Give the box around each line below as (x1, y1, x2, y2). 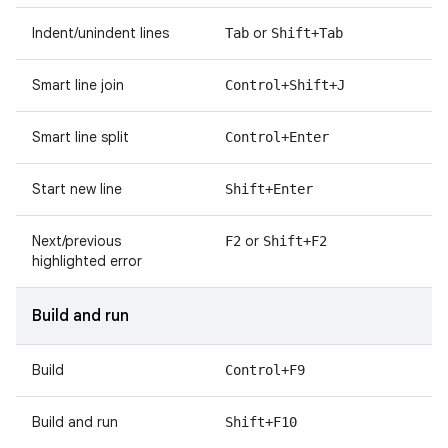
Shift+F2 (263, 233, 327, 249)
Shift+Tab (271, 25, 343, 41)
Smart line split (32, 128, 129, 146)
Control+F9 (225, 362, 305, 378)
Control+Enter (225, 129, 329, 145)
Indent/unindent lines (32, 24, 169, 42)
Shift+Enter (225, 181, 313, 197)
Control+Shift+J (225, 77, 345, 93)
